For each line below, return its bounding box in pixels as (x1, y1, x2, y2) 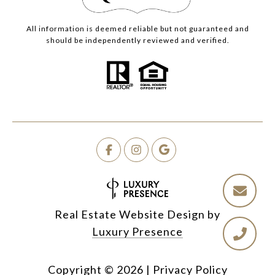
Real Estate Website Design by (55, 207, 220, 222)
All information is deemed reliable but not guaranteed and (26, 24, 249, 34)
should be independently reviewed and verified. (45, 36, 230, 45)
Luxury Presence (92, 225, 183, 239)
